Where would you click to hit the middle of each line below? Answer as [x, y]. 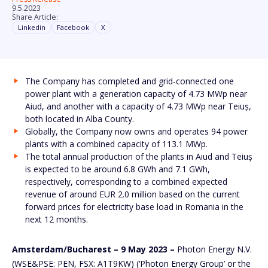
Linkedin [31, 27]
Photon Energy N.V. [213, 249]
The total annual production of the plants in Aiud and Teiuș [138, 156]
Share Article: [35, 17]
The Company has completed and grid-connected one [129, 81]
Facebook [73, 27]
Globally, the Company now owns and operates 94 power [136, 131]
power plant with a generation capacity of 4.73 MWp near [136, 93]
